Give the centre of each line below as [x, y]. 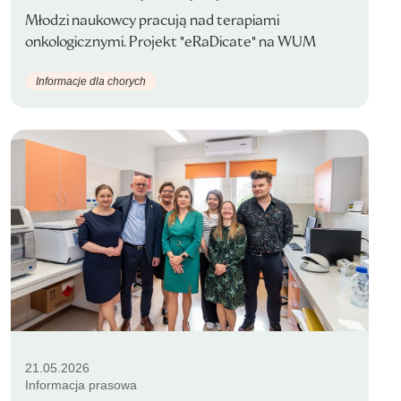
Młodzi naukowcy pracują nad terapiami [152, 20]
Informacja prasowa [81, 385]
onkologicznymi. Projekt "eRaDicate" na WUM [171, 42]
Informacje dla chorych [91, 81]
